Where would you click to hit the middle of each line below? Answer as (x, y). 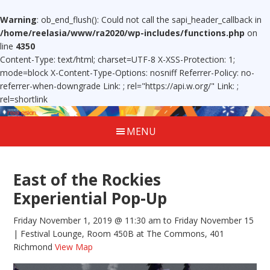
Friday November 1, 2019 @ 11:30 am (87, 221)
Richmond (33, 247)
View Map (74, 247)
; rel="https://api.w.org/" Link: (180, 86)
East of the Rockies (87, 180)
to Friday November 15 (208, 221)
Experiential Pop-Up (90, 199)
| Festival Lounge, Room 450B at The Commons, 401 (119, 234)
